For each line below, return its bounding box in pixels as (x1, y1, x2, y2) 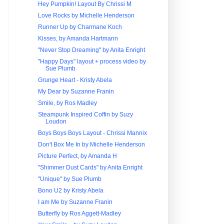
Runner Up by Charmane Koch (37, 23, 122, 30)
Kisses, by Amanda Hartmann (37, 35, 118, 42)
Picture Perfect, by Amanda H (37, 152, 117, 159)
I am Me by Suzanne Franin (37, 198, 112, 205)
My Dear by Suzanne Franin (37, 88, 114, 95)
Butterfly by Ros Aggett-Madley (37, 210, 121, 217)
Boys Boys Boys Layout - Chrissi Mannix (37, 129, 147, 136)
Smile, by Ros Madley (37, 99, 97, 106)
